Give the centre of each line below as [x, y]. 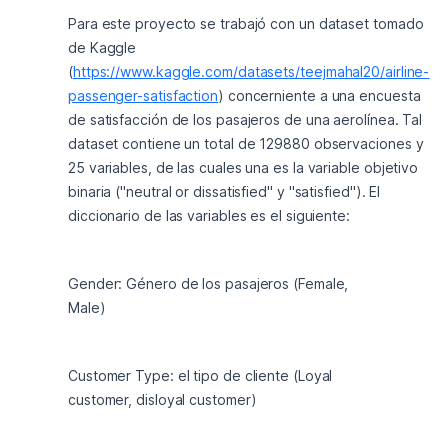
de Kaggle [102, 47]
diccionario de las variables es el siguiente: [209, 215]
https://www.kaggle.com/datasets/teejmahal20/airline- [251, 71]
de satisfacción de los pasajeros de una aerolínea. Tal [245, 119]
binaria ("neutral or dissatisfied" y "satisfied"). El [224, 191]
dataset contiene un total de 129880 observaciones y [246, 143]
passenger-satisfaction [143, 95]
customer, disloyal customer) [162, 399]
